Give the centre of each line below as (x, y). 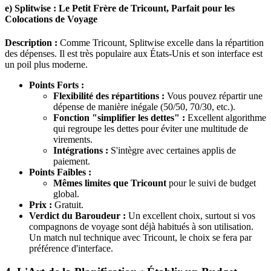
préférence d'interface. (71, 248)
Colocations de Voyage (51, 19)
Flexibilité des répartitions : (109, 96)
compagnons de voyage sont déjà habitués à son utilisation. (141, 226)
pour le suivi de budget (211, 183)
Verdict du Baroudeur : (77, 215)
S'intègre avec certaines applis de (172, 150)
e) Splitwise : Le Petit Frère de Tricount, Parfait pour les (120, 8)
